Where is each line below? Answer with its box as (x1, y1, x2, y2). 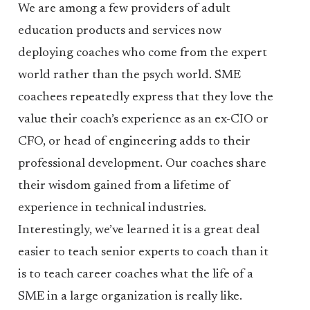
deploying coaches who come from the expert (17, 47, 267, 60)
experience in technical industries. (17, 202, 206, 215)
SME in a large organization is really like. (17, 291, 242, 303)
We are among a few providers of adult (17, 3, 230, 15)
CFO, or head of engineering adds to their (17, 136, 250, 148)
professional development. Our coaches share (17, 158, 266, 170)
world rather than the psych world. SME (17, 69, 241, 82)
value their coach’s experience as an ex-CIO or (17, 113, 268, 126)
